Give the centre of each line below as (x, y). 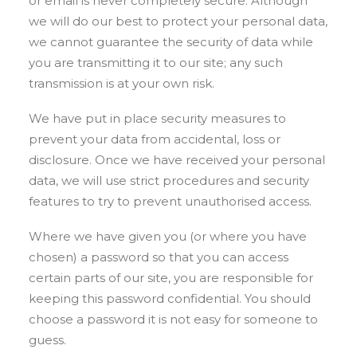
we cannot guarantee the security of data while (171, 42)
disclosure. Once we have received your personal (177, 160)
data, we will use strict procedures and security (169, 180)
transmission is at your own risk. (122, 83)
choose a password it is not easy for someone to (173, 319)
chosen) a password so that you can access (159, 257)
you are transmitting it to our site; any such (156, 63)
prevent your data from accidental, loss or (155, 139)
